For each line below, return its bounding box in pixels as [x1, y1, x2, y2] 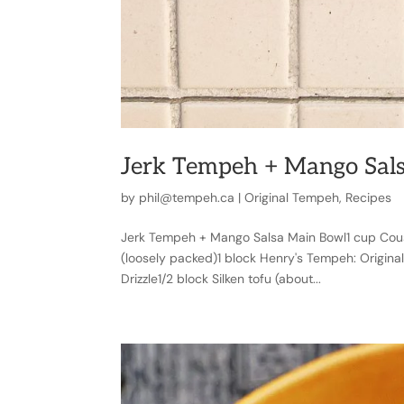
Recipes [345, 188, 392, 206]
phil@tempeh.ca [139, 188, 235, 206]
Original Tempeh [244, 188, 340, 206]
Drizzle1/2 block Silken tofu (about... [121, 270, 322, 287]
